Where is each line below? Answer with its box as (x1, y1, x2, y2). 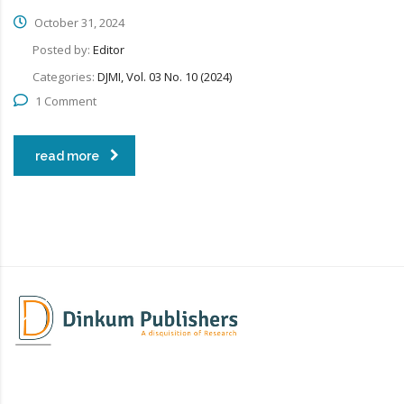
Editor (93, 41, 124, 58)
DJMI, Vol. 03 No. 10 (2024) (97, 68, 232, 85)
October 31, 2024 (32, 14, 124, 31)
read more (35, 148, 99, 163)
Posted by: (32, 41, 93, 58)
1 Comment (35, 92, 96, 109)
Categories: (32, 68, 97, 85)
